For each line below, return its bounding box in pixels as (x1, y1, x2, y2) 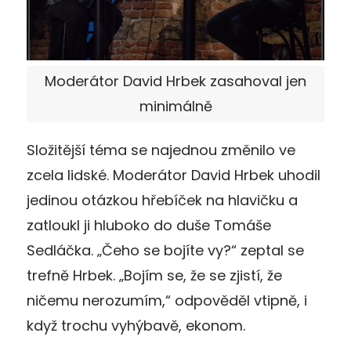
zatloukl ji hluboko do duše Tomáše (27, 215, 271, 235)
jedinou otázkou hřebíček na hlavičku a (27, 190, 298, 210)
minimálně (139, 96, 212, 116)
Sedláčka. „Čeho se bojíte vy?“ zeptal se (27, 240, 304, 260)
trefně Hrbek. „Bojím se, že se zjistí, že (27, 265, 282, 285)
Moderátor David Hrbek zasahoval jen (45, 71, 306, 91)
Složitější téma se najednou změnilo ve (27, 139, 295, 160)
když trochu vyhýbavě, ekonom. (27, 315, 245, 335)
